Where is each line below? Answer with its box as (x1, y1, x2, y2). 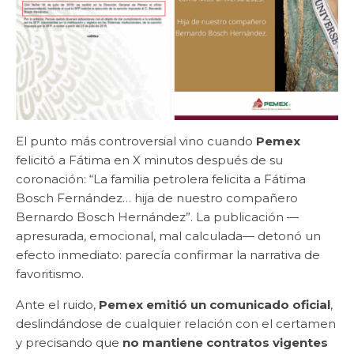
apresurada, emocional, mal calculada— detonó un (16, 228, 321, 243)
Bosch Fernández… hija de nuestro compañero (16, 190, 298, 205)
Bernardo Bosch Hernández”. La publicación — (16, 209, 299, 224)
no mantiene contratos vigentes (122, 334, 328, 350)
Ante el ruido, (16, 296, 99, 312)
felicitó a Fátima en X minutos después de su (16, 152, 283, 168)
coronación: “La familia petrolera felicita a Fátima (16, 171, 306, 186)
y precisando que (16, 334, 122, 350)
